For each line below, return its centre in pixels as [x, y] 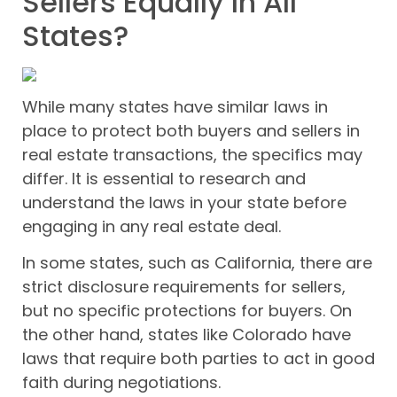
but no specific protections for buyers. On [187, 310]
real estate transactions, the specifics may [192, 154]
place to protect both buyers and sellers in [191, 130]
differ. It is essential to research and [164, 178]
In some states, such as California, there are [197, 262]
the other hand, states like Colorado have [187, 334]
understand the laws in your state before [184, 202]
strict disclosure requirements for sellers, [184, 286]
